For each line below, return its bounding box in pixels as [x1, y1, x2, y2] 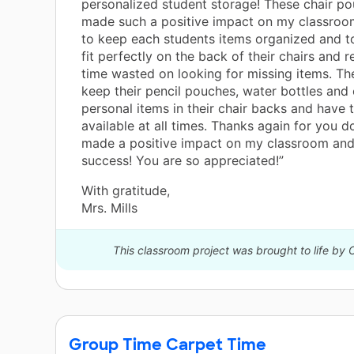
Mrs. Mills [81, 200, 137, 217]
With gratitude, [81, 183, 170, 199]
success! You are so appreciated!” [81, 153, 284, 169]
